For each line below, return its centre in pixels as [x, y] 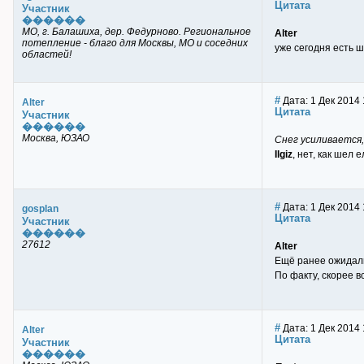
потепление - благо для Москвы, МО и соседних [135, 43]
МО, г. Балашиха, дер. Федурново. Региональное [136, 32]
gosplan [40, 209]
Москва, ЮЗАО [56, 138]
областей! [47, 54]
